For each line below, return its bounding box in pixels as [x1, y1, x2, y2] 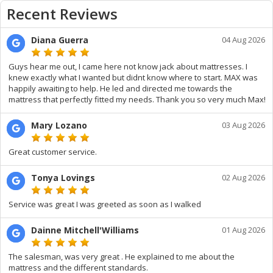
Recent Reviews [7, 4, 118, 24]
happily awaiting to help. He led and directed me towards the [9, 83, 232, 94]
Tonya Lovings [31, 172, 95, 183]
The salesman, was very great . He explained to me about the [9, 251, 235, 262]
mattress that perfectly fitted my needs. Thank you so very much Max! [9, 94, 266, 105]
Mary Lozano [31, 119, 87, 131]
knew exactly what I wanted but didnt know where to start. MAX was [9, 72, 258, 83]
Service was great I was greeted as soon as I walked [9, 199, 201, 210]
